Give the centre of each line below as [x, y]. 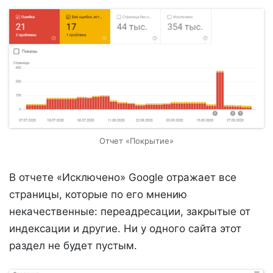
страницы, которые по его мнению [98, 195]
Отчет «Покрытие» [136, 141]
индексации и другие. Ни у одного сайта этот [125, 229]
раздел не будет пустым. [73, 246]
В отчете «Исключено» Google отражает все [123, 178]
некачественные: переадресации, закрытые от [130, 212]
